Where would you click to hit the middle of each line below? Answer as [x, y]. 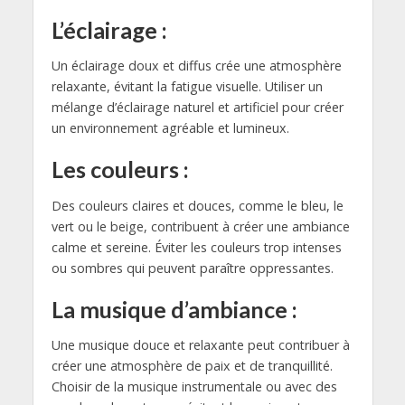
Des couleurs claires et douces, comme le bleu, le [197, 205]
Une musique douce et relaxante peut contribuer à [200, 345]
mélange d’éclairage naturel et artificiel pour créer [197, 108]
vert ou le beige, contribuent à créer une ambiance [200, 226]
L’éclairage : [109, 29]
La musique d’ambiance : [174, 309]
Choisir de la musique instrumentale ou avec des [194, 387]
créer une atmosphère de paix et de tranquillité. [192, 366]
